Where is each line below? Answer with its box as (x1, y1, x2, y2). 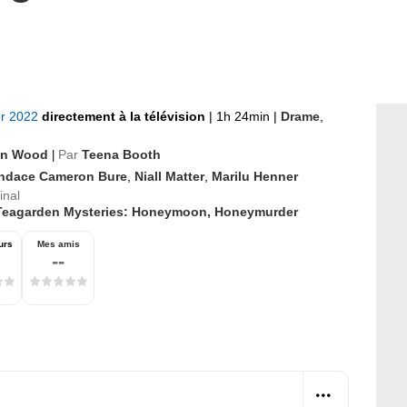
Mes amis (36, 239, 80, 249)
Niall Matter (134, 169, 204, 184)
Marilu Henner (212, 169, 298, 184)
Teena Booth (82, 147, 161, 162)
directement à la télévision (42, 109, 209, 124)
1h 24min (213, 109, 273, 124)
